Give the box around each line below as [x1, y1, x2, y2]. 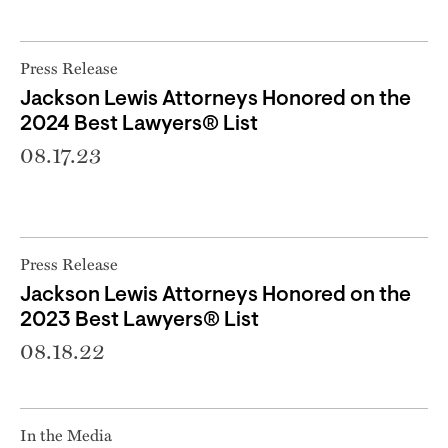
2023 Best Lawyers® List [20, 309, 259, 331]
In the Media [20, 422, 112, 446]
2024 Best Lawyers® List [20, 113, 258, 135]
